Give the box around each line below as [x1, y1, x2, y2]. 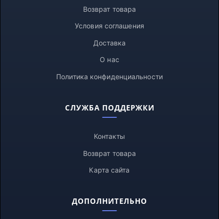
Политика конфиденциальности [56, 72, 163, 81]
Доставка [93, 38, 126, 47]
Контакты [93, 132, 126, 140]
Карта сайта [89, 166, 130, 174]
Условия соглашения [75, 22, 144, 30]
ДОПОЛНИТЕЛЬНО [72, 196, 147, 206]
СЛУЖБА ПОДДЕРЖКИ [65, 102, 154, 112]
